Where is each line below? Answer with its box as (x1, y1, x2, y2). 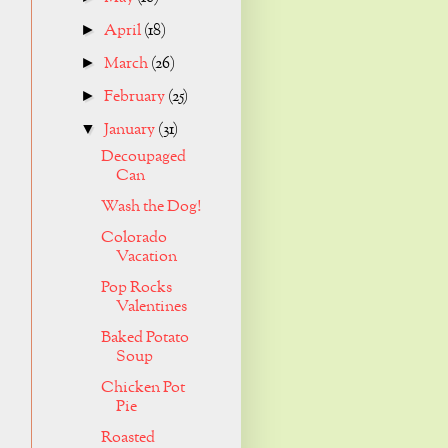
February (104, 86, 169, 109)
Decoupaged (100, 146, 186, 169)
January (104, 119, 159, 142)
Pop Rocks (100, 277, 172, 300)
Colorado (100, 227, 167, 250)
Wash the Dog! (100, 196, 201, 219)
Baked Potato (100, 327, 189, 350)
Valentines (115, 296, 187, 319)
